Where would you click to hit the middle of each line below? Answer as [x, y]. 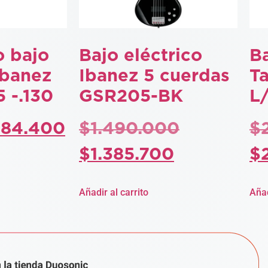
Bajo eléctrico [141, 56]
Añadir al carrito [114, 193]
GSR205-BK [131, 97]
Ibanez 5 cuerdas [154, 77]
